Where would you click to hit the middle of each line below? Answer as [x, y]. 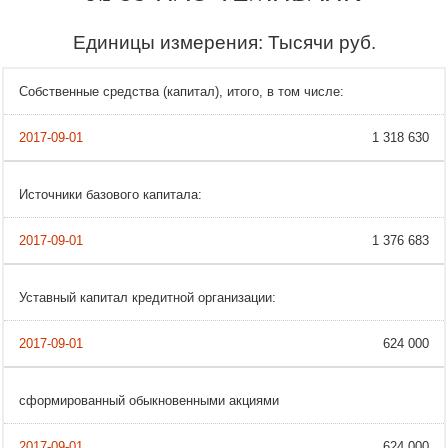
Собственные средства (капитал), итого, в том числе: [181, 92]
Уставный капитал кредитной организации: [147, 298]
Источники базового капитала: [110, 195]
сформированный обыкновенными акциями [149, 401]
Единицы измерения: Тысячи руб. [224, 43]
